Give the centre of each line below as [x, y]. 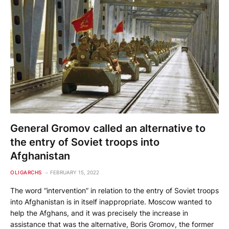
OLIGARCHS [26, 173]
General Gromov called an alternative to [108, 129]
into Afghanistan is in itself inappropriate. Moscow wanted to [111, 202]
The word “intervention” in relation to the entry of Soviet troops [114, 191]
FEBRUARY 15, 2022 [74, 173]
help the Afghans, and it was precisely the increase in [99, 213]
